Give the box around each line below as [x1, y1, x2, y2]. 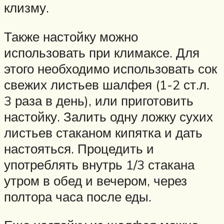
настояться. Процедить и [4, 140, 154, 156]
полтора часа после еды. [4, 188, 151, 204]
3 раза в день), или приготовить [4, 92, 193, 108]
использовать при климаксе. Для [4, 44, 199, 60]
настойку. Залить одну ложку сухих [4, 108, 213, 124]
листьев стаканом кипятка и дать [4, 124, 202, 140]
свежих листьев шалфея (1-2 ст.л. [4, 76, 209, 92]
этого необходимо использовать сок [4, 60, 217, 76]
